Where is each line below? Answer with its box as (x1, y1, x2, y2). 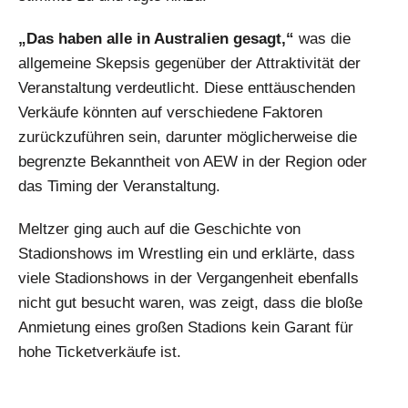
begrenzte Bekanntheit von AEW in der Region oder (18, 153, 367, 171)
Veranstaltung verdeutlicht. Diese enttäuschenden (18, 79, 355, 97)
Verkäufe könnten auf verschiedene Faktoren (18, 104, 322, 122)
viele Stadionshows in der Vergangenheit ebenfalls (18, 270, 359, 288)
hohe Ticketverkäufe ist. (18, 343, 181, 362)
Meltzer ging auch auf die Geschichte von (18, 220, 301, 239)
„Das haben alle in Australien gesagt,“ (18, 30, 294, 48)
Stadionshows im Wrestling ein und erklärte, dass (18, 245, 355, 263)
